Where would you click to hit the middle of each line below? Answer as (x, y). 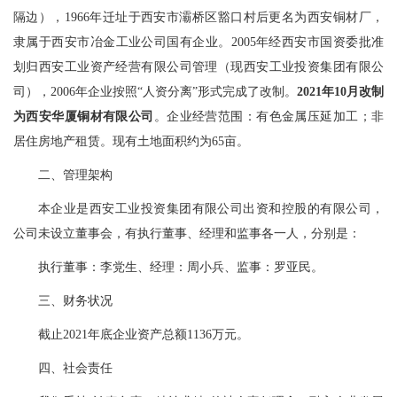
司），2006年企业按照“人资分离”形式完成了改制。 (155, 92)
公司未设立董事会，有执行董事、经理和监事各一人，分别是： (187, 234)
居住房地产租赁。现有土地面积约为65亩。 (131, 141)
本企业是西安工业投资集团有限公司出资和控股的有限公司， (211, 209)
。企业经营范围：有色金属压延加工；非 (269, 117)
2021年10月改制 (340, 92)
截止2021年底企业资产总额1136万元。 (144, 335)
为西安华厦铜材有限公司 (84, 117)
